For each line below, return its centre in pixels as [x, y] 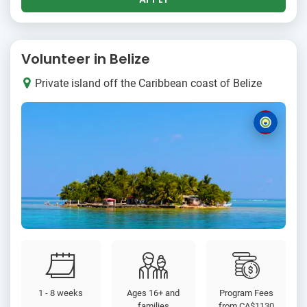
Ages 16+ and [153, 293]
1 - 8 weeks [61, 293]
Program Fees [246, 293]
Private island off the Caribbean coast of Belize [148, 83]
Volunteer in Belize [86, 59]
